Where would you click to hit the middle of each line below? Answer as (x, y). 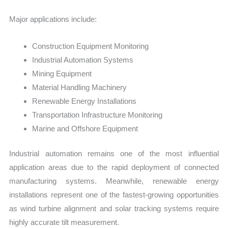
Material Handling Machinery (80, 87)
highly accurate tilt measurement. (64, 222)
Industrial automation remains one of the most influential (114, 154)
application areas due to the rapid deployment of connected (114, 167)
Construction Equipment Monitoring (91, 46)
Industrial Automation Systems (83, 60)
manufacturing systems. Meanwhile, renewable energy (114, 181)
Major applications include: (53, 19)
